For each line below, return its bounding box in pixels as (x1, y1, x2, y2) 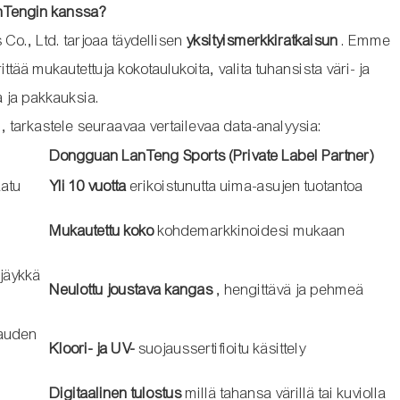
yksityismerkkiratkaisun (186, 30, 338, 50)
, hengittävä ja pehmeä (212, 279, 364, 299)
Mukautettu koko (49, 221, 154, 240)
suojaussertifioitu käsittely (134, 338, 306, 358)
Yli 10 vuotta (49, 176, 127, 196)
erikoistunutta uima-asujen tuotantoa (126, 176, 363, 196)
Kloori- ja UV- (49, 338, 135, 358)
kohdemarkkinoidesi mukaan (154, 221, 346, 240)
